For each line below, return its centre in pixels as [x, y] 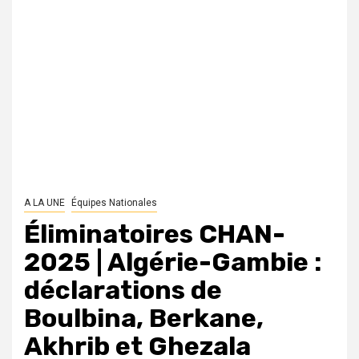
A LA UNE [44, 203]
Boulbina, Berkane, [144, 319]
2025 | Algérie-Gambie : [173, 262]
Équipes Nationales [114, 203]
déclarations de [123, 290]
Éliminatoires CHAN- [155, 234]
